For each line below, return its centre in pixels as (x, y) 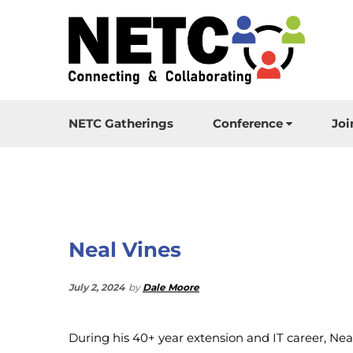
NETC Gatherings (121, 123)
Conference (248, 123)
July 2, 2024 (97, 287)
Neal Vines (125, 250)
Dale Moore (171, 287)
